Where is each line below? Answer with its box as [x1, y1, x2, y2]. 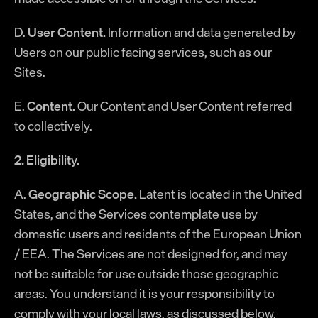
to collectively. [14, 115, 92, 136]
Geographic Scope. [28, 183, 137, 204]
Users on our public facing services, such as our [14, 41, 272, 62]
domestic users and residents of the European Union [14, 223, 302, 244]
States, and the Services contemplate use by [14, 203, 258, 224]
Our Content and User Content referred [75, 95, 292, 116]
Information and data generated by [106, 21, 296, 43]
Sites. [14, 61, 45, 82]
